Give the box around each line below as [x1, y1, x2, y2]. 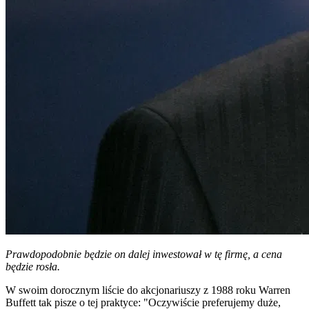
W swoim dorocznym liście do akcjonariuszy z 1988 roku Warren [6, 284, 290, 297]
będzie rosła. [6, 261, 60, 273]
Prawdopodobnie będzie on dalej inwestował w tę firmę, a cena [6, 248, 282, 261]
